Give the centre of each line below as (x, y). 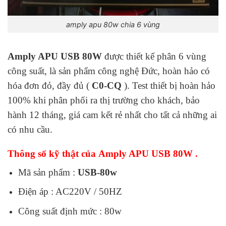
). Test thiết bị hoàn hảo (168, 86)
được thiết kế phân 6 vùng (154, 56)
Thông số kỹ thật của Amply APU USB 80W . (103, 154)
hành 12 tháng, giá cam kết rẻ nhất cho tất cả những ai (112, 115)
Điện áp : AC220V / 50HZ (70, 192)
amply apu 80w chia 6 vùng (113, 24)
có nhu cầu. (30, 130)
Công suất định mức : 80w (70, 211)
